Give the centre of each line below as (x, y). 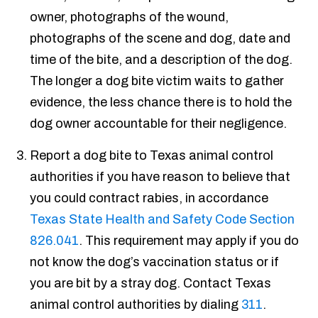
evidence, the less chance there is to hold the (161, 103)
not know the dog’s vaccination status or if (155, 262)
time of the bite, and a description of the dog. (161, 60)
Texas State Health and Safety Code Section (163, 220)
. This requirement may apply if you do (189, 241)
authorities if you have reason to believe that (160, 177)
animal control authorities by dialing (136, 305)
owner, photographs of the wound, (130, 17)
